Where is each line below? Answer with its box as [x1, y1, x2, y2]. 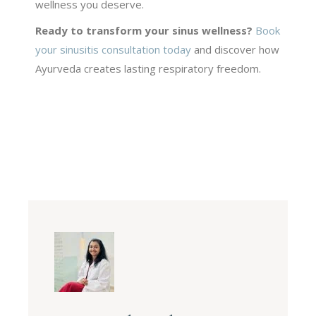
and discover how [191, 42, 280, 56]
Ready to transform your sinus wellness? [35, 23, 253, 37]
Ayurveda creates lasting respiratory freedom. [35, 61, 262, 75]
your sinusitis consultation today [35, 42, 192, 56]
